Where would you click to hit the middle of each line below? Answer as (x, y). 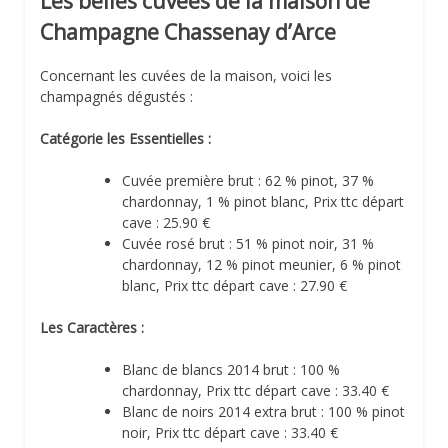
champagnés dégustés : (116, 97)
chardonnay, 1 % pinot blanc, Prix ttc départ (263, 202)
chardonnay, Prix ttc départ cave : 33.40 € (255, 391)
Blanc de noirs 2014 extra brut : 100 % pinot (263, 412)
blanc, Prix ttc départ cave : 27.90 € (234, 286)
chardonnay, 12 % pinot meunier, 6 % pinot (261, 265)
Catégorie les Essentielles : (125, 139)
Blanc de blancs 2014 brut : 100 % (231, 370)
